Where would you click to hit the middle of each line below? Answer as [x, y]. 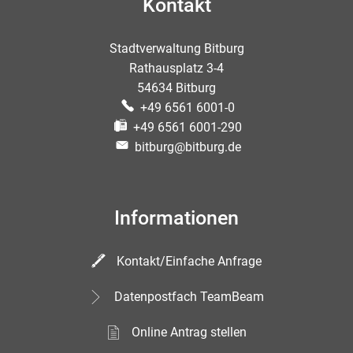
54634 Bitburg [176, 88]
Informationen [176, 218]
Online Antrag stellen [189, 332]
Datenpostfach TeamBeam [189, 297]
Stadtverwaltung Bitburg [176, 48]
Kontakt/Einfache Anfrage [189, 261]
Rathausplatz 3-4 [176, 68]
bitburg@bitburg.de [188, 147]
